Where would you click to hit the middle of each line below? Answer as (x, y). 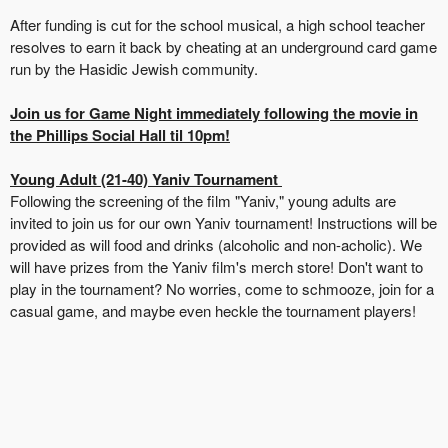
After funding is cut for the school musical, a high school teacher (217, 24)
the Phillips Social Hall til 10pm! (120, 134)
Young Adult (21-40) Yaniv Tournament (146, 178)
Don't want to (378, 266)
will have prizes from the (91, 266)
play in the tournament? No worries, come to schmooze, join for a (222, 288)
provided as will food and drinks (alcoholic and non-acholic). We (216, 244)
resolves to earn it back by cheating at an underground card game (223, 46)
